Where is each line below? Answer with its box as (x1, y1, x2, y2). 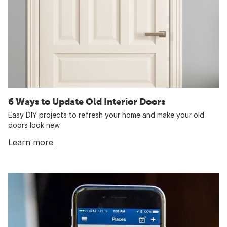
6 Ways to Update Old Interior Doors (8, 96, 165, 107)
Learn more (8, 137, 53, 147)
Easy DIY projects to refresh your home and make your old (8, 110, 204, 119)
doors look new (8, 120, 60, 129)
